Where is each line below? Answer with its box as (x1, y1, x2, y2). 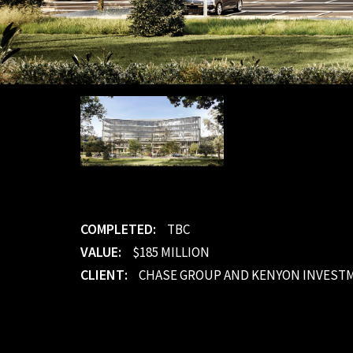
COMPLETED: (80, 220, 159, 239)
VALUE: (80, 243, 124, 262)
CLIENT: (80, 266, 131, 284)
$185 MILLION (132, 243, 210, 262)
